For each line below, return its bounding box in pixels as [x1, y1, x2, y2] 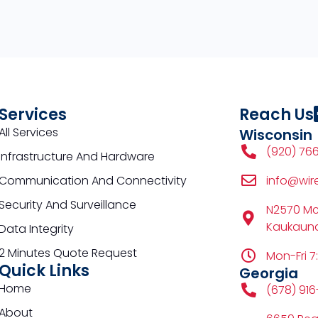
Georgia [238, 263, 298, 283]
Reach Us [238, 103, 314, 126]
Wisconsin [238, 124, 312, 145]
